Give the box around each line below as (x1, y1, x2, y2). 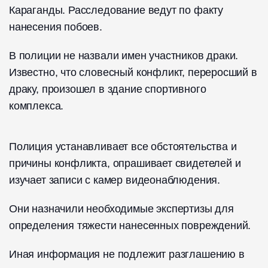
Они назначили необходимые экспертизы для (9, 203, 234, 215)
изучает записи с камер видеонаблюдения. (9, 174, 220, 187)
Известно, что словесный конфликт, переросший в (9, 66, 257, 79)
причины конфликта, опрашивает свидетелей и (9, 157, 241, 170)
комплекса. (9, 100, 64, 112)
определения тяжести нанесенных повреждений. (9, 220, 251, 232)
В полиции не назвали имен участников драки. (9, 50, 239, 62)
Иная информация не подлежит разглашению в (9, 248, 245, 261)
